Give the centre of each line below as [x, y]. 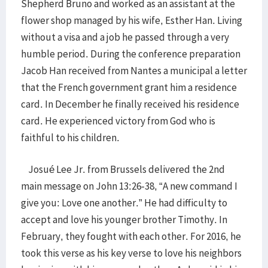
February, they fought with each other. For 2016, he [131, 236]
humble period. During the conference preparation [131, 54]
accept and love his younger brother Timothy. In [124, 220]
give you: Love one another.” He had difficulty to [124, 203]
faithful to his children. [71, 138]
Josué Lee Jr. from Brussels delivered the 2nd [123, 169]
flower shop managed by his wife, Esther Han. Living [132, 20]
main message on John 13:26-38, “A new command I [129, 186]
